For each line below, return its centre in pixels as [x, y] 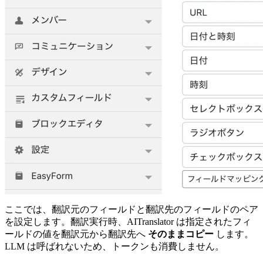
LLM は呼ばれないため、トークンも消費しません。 [114, 246]
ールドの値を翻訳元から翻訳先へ [76, 234]
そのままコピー [181, 234]
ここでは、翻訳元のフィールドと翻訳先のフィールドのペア [131, 209]
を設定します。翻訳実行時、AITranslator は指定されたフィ [128, 221]
